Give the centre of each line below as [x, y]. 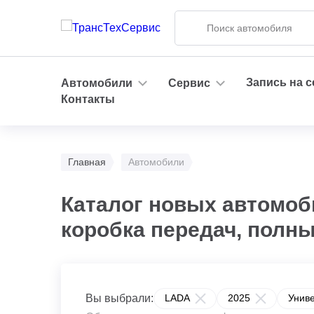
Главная [87, 162]
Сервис [189, 83]
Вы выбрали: [120, 298]
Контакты [88, 99]
